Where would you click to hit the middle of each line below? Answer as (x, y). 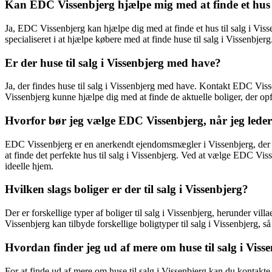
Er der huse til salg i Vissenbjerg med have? (113, 63)
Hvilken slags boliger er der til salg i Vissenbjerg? (127, 189)
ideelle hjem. (29, 166)
